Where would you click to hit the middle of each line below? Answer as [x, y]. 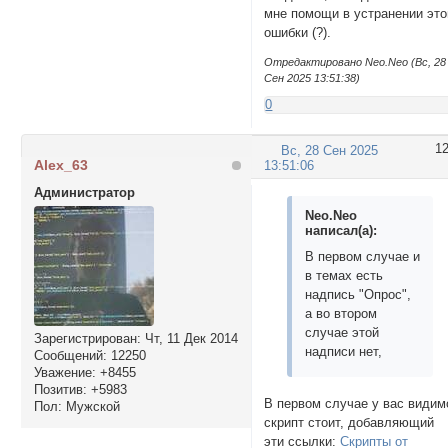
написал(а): [341, 231]
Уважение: [64, 372]
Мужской [90, 406]
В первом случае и [363, 257]
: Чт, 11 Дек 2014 [187, 338]
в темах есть [344, 276]
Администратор [84, 192]
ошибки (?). [298, 32]
